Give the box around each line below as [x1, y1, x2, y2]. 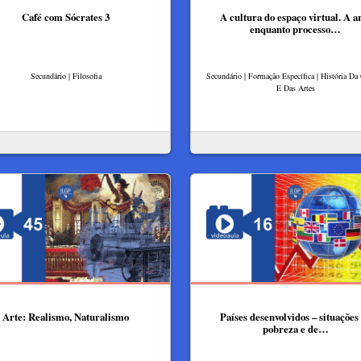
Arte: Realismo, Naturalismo [2, 309, 129, 324]
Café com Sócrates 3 [22, 9, 110, 24]
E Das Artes [276, 82, 315, 94]
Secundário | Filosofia [30, 70, 102, 82]
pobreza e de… [262, 322, 329, 336]
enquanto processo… [250, 21, 341, 36]
